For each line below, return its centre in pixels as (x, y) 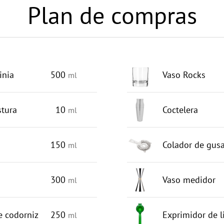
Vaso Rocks (184, 75)
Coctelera (180, 110)
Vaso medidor (189, 180)
